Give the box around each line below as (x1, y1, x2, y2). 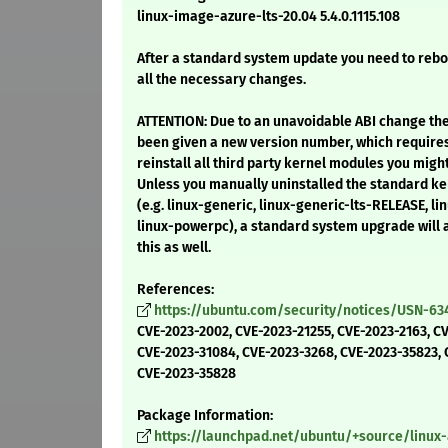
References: (137, 281, 214, 299)
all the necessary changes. (137, 71, 306, 89)
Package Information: (137, 407, 273, 425)
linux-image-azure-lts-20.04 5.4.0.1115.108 (137, 8, 400, 26)
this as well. (137, 239, 211, 257)
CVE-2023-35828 (137, 365, 236, 383)
